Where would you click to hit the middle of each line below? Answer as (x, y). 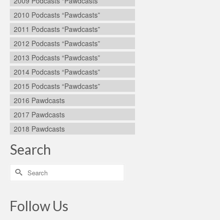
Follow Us (39, 206)
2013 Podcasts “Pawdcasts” (57, 57)
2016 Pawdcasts (39, 100)
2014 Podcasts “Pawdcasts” (57, 71)
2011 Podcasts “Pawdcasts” (57, 29)
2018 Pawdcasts (39, 128)
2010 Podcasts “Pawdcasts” (57, 14)
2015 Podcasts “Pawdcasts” (57, 86)
